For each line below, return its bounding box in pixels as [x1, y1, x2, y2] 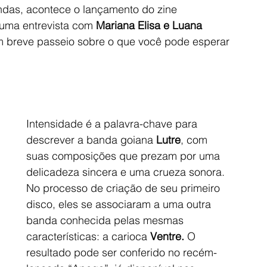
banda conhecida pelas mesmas [26, 213, 187, 227]
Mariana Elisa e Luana [96, 18, 205, 32]
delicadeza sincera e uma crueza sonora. [26, 164, 228, 179]
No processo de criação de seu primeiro [26, 181, 223, 195]
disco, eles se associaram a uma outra [26, 197, 214, 211]
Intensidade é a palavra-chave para [26, 116, 200, 131]
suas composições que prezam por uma [26, 148, 223, 163]
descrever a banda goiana [26, 132, 153, 147]
